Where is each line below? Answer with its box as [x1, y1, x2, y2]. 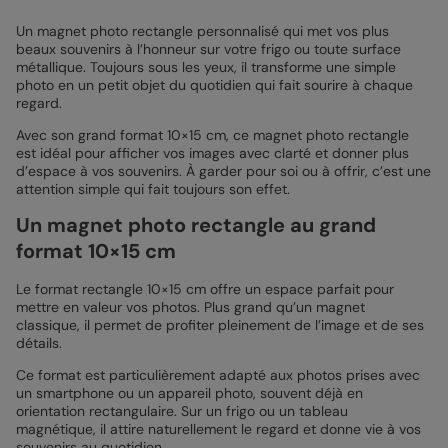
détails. [16, 334, 62, 353]
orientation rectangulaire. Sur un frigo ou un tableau [16, 402, 348, 421]
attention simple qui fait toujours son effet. [16, 180, 290, 199]
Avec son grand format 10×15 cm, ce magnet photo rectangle [16, 126, 409, 145]
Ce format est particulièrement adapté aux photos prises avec [16, 366, 420, 385]
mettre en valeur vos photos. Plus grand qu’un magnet [16, 298, 365, 317]
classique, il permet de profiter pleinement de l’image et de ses [16, 316, 424, 335]
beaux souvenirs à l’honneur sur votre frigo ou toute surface [16, 40, 401, 59]
